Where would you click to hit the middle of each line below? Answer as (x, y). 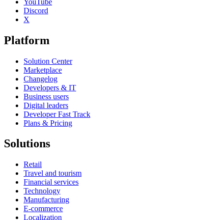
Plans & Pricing (48, 123)
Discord (36, 10)
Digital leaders (46, 105)
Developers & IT (50, 87)
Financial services (51, 182)
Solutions (27, 144)
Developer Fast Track (57, 114)
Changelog (41, 79)
